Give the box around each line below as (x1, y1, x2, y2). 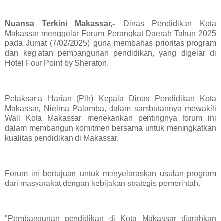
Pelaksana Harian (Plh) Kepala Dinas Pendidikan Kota (5, 94, 216, 103)
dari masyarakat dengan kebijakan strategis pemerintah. (5, 179, 200, 187)
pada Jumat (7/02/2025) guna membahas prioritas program (5, 39, 216, 48)
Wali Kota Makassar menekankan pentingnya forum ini (5, 114, 216, 123)
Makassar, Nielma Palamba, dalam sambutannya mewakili (5, 104, 216, 113)
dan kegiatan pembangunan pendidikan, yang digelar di (5, 49, 216, 58)
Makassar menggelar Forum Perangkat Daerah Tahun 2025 (5, 29, 216, 38)
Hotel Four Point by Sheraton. (5, 59, 109, 68)
